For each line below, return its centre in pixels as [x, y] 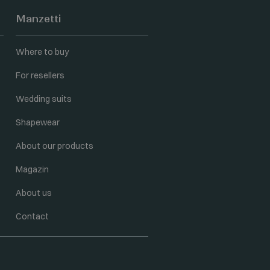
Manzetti [38, 19]
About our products [55, 146]
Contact [32, 216]
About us [34, 193]
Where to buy [42, 52]
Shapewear [38, 122]
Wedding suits [44, 99]
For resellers [40, 75]
